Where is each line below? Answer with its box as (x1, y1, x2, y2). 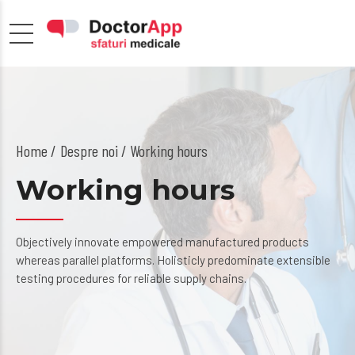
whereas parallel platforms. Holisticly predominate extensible (16, 253, 330, 267)
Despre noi (60, 141, 118, 160)
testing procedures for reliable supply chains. (16, 271, 246, 285)
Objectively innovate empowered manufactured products (16, 235, 309, 249)
